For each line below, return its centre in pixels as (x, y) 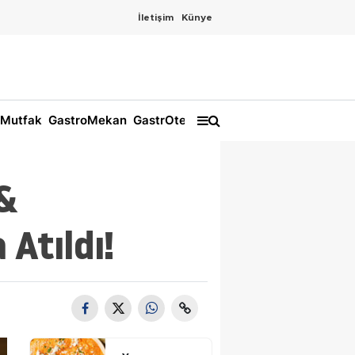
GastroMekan (86, 120)
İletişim (156, 17)
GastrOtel (160, 120)
